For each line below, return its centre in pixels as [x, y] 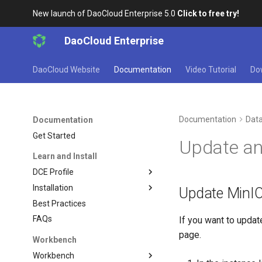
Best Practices [60, 203]
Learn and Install [65, 156]
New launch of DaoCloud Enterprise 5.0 [105, 13]
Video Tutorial [211, 70]
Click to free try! [208, 13]
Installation [53, 187]
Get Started [54, 135]
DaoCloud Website [67, 70]
